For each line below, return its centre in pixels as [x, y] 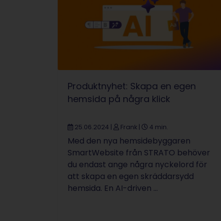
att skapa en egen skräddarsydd [131, 176]
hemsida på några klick [119, 99]
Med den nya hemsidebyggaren [129, 141]
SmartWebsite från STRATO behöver [139, 152]
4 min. [158, 127]
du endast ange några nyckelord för [137, 164]
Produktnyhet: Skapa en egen [132, 86]
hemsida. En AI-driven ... [113, 188]
